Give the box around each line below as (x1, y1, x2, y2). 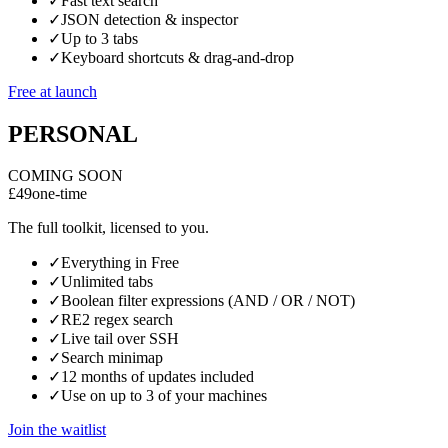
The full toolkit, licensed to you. (8, 219, 209, 237)
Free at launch (8, 82, 97, 100)
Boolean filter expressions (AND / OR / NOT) (61, 292, 355, 310)
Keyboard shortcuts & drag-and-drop (61, 48, 294, 66)
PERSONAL (8, 120, 138, 147)
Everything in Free (61, 254, 179, 272)
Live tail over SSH (61, 330, 179, 348)
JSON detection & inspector (61, 10, 238, 28)
